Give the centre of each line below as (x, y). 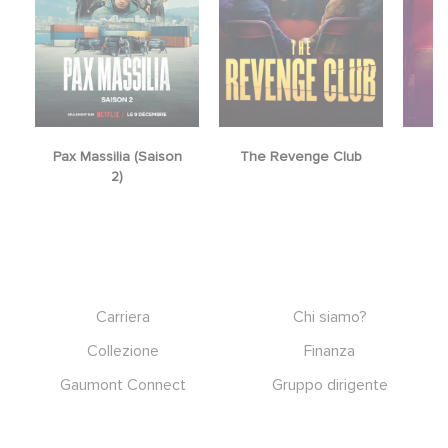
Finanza (330, 351)
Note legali (123, 419)
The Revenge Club (301, 157)
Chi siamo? (329, 317)
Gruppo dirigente (329, 385)
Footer (37, 311)
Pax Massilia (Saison (117, 157)
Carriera (123, 317)
